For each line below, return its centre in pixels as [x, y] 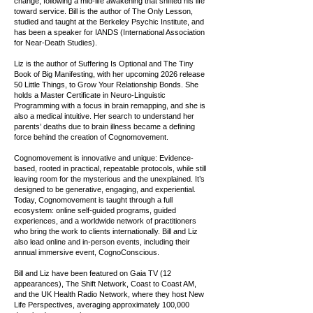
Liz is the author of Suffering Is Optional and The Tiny [104, 64]
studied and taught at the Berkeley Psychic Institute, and [109, 22]
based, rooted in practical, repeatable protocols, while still [110, 169]
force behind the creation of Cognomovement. [91, 137]
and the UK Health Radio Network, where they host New [109, 294]
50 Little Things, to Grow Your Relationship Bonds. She [106, 85]
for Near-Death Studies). [56, 43]
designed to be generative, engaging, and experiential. [105, 190]
